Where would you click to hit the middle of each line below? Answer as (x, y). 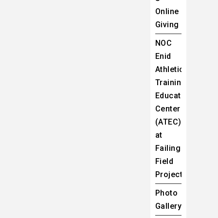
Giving (167, 25)
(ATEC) (168, 122)
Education (174, 96)
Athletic (169, 70)
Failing (168, 148)
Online (167, 12)
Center (168, 109)
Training (171, 83)
